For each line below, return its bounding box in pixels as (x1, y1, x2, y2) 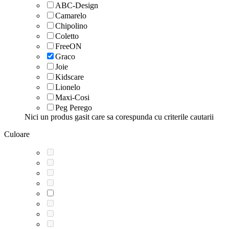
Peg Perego (55, 103, 92, 112)
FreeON (55, 41, 82, 51)
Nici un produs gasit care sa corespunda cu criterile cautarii (25, 112, 214, 121)
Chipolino (55, 21, 87, 30)
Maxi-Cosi (55, 93, 89, 102)
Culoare (4, 129, 30, 139)
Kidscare (55, 72, 84, 81)
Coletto (55, 31, 79, 40)
